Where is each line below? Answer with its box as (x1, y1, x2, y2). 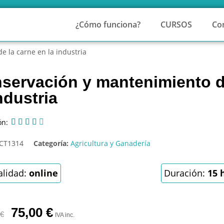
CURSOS (160, 19, 192, 30)
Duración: (163, 167, 207, 179)
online (28, 167, 58, 179)
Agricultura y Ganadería (70, 138, 150, 148)
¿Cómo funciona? (75, 19, 140, 30)
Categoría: (33, 138, 68, 148)
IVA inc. (54, 211, 74, 218)
